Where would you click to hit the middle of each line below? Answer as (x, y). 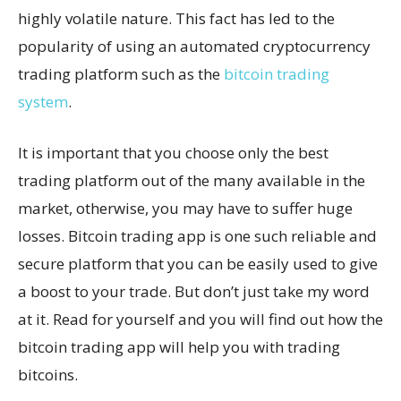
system (43, 101)
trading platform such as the (121, 73)
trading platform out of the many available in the (192, 180)
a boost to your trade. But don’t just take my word (194, 291)
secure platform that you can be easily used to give (198, 263)
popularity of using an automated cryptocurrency (194, 46)
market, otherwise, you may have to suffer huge (185, 208)
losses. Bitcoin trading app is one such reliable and (197, 235)
